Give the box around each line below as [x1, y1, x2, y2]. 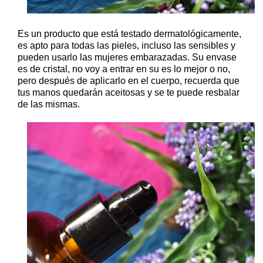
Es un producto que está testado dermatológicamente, [18, 29, 241, 39]
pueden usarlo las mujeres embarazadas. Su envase [18, 52, 237, 63]
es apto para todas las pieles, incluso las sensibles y [18, 41, 235, 51]
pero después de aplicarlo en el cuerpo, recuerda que [18, 76, 240, 86]
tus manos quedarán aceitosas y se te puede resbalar [18, 87, 240, 98]
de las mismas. [18, 99, 80, 110]
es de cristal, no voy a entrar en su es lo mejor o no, [18, 64, 230, 75]
